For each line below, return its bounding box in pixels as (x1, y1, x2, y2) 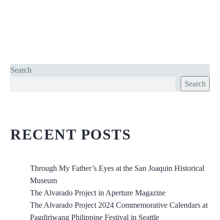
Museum (30, 176, 57, 185)
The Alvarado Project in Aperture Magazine (30, 188, 165, 197)
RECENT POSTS (10, 126, 131, 142)
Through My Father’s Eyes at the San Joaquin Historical (30, 164, 204, 172)
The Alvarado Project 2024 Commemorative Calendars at (30, 200, 208, 209)
